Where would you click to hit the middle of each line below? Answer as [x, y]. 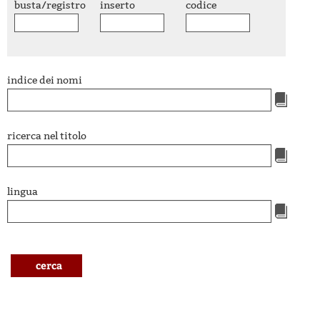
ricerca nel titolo [47, 136]
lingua [22, 192]
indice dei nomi [45, 80]
